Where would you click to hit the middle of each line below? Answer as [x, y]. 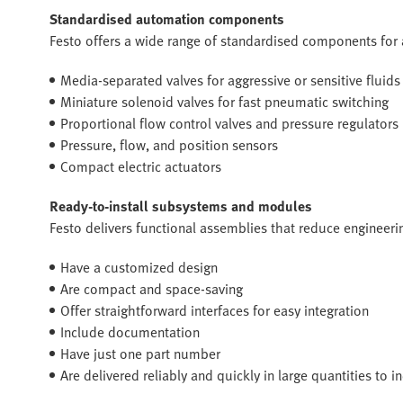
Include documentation [130, 331]
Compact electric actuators [141, 166]
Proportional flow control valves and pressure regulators [229, 123]
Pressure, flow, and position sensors [169, 144]
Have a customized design [139, 267]
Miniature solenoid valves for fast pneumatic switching [224, 101]
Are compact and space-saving [152, 288]
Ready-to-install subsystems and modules [181, 206]
